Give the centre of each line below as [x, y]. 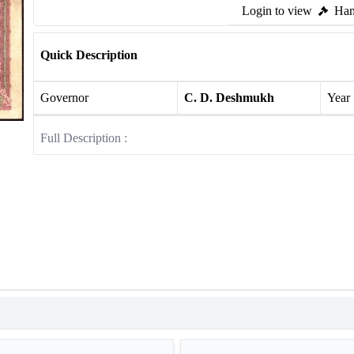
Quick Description [89, 55]
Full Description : [84, 138]
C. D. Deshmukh [229, 98]
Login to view [277, 11]
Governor [64, 98]
